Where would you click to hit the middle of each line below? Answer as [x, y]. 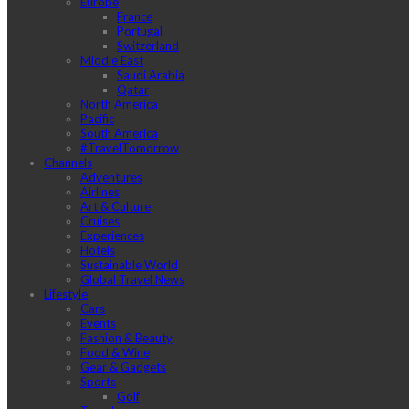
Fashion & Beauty [126, 338]
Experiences [112, 236]
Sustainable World [129, 265]
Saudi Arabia [151, 75]
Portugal [140, 31]
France [135, 17]
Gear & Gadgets [123, 367]
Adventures [111, 178]
